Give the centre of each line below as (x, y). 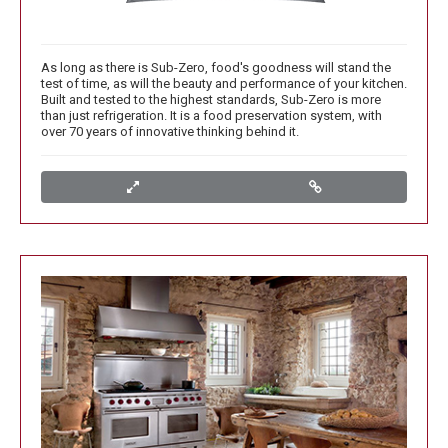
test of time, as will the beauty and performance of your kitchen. (224, 84)
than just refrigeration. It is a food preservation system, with (211, 116)
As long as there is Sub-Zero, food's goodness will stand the (216, 68)
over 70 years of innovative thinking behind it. (170, 132)
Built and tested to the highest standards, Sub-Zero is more (211, 100)
